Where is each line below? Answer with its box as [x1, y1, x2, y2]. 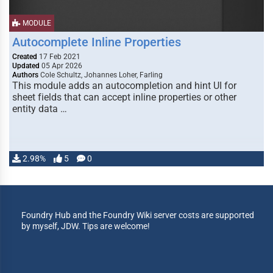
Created [12, 52, 37, 61]
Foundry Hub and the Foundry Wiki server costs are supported [21, 210, 254, 220]
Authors [12, 71, 38, 79]
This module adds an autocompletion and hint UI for [12, 80, 236, 91]
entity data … [12, 103, 67, 115]
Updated [12, 62, 40, 70]
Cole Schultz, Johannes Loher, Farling [38, 71, 163, 79]
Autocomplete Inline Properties [12, 35, 181, 49]
